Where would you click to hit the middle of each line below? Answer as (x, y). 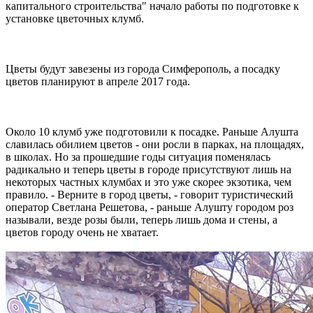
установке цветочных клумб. (75, 18)
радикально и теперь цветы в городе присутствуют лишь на (148, 169)
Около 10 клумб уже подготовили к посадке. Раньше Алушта (152, 131)
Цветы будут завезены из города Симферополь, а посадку (143, 68)
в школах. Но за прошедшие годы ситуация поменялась (138, 156)
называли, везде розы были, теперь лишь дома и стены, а (141, 219)
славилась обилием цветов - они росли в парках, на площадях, (155, 144)
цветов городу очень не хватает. (82, 232)
